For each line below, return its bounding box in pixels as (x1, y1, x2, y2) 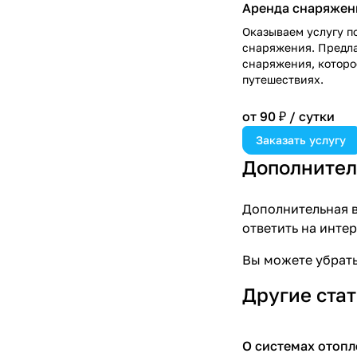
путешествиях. (242, 72, 324, 86)
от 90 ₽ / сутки (242, 108, 335, 124)
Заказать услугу (256, 132, 346, 147)
